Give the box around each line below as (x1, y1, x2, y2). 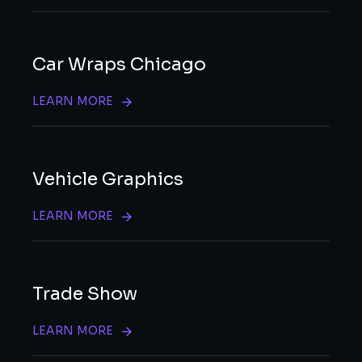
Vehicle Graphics (32, 168, 183, 191)
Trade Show (32, 283, 137, 305)
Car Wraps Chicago (32, 53, 206, 76)
